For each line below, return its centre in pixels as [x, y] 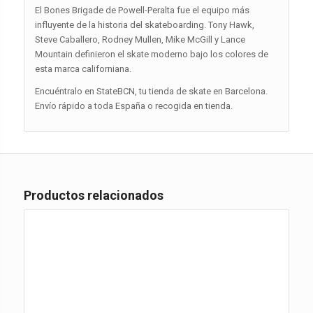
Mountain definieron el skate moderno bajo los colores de [151, 54]
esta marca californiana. [83, 68]
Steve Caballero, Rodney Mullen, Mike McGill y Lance [140, 39]
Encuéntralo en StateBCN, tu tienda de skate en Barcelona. [151, 91]
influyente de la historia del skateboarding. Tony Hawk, [144, 24]
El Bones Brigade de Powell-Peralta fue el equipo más [142, 10]
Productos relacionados [93, 195]
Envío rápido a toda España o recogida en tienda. [133, 105]
